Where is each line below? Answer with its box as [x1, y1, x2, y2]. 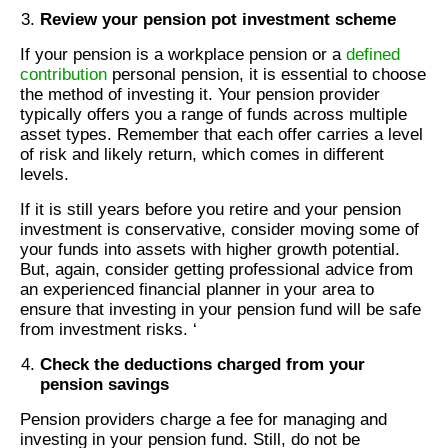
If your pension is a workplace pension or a [20, 45, 346, 65]
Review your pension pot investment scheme [40, 10, 396, 30]
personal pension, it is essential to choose [107, 65, 426, 85]
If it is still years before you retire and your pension [20, 200, 401, 220]
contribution [20, 65, 107, 85]
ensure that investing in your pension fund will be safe [20, 300, 421, 320]
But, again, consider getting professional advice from [20, 260, 413, 280]
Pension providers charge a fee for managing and [20, 410, 387, 430]
